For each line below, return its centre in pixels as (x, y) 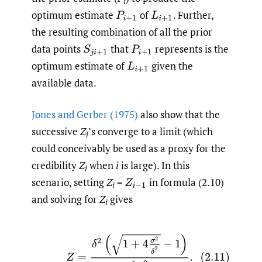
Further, (195, 15)
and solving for (65, 199)
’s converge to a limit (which (151, 132)
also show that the (179, 115)
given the (171, 65)
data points (57, 49)
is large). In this (154, 166)
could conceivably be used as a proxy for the (129, 149)
